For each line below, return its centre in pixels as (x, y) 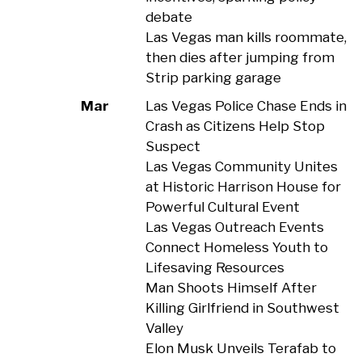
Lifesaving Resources (215, 267)
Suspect (173, 146)
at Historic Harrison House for (243, 187)
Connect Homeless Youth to (236, 247)
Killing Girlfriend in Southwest (242, 308)
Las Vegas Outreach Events (234, 227)
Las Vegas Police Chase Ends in (246, 106)
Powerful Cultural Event (222, 207)
